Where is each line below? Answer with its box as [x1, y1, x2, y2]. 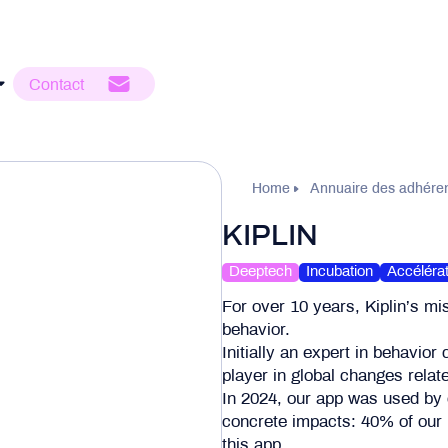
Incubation [306, 265, 373, 279]
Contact [29, 78, 84, 93]
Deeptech [229, 265, 292, 279]
